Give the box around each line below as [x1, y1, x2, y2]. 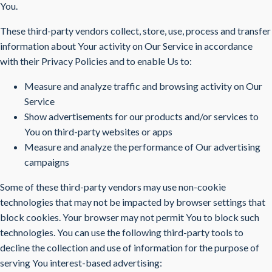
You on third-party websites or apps [24, 126, 172, 137]
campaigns [24, 156, 69, 168]
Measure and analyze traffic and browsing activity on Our [24, 80, 262, 92]
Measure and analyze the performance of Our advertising [24, 141, 260, 152]
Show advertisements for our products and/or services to [24, 110, 259, 122]
